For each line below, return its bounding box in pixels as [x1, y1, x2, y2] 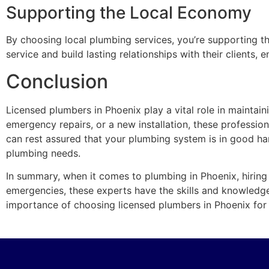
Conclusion [6, 69, 108, 93]
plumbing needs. [6, 147, 80, 159]
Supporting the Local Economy [6, 2, 252, 23]
